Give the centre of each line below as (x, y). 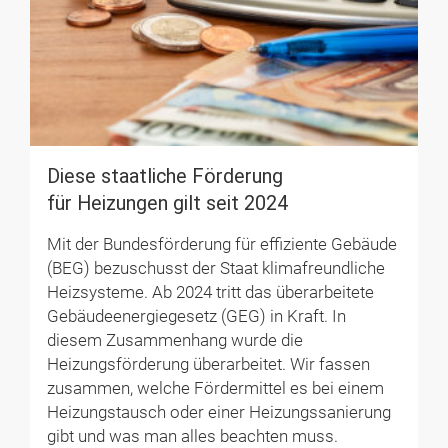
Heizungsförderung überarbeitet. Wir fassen (208, 365)
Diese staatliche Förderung (164, 176)
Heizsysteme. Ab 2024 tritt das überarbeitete (210, 293)
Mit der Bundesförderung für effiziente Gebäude (221, 245)
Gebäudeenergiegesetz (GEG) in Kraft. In (196, 317)
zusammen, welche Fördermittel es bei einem (215, 389)
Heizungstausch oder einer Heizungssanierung (218, 413)
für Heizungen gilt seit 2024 (167, 203)
